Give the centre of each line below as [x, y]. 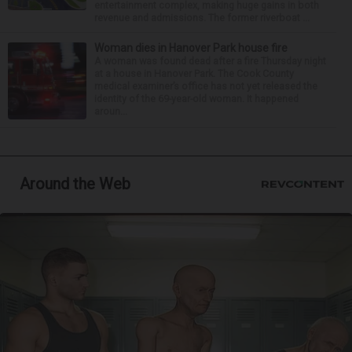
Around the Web [75, 183]
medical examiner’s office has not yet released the [206, 86]
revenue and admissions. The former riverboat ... [202, 17]
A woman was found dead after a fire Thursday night [210, 60]
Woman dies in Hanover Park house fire [191, 48]
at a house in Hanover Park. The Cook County [194, 73]
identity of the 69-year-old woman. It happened [196, 98]
